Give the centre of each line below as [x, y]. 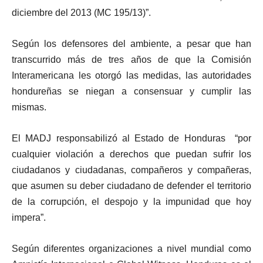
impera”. [29, 218]
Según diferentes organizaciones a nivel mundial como [131, 249]
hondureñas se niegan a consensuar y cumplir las [131, 92]
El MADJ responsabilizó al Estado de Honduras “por [131, 139]
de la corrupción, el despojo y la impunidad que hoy [131, 202]
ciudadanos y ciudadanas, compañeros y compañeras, [131, 170]
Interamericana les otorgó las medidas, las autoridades [131, 76]
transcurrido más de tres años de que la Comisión [131, 60]
